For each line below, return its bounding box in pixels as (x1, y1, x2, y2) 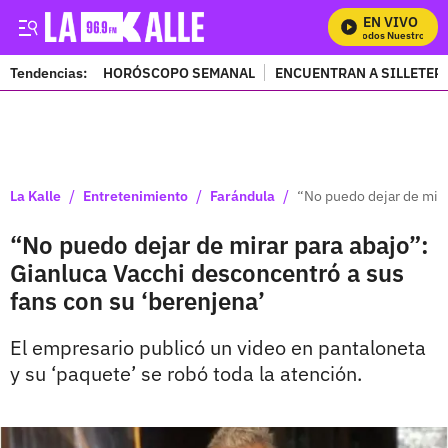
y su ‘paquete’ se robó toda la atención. (10, 360, 362, 387)
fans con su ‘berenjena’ (10, 285, 265, 317)
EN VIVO (363, 13, 418, 31)
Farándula (210, 186, 275, 205)
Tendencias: (10, 63, 87, 82)
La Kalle (10, 186, 61, 205)
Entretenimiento (83, 186, 188, 205)
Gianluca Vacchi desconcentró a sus (10, 257, 404, 289)
